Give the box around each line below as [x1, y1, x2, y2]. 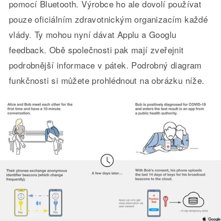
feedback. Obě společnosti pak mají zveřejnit [8, 43, 184, 56]
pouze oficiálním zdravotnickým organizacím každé [8, 13, 208, 26]
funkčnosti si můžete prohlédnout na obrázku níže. [8, 74, 205, 87]
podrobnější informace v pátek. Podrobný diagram [8, 59, 202, 72]
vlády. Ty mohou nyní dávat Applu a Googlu [8, 28, 177, 41]
